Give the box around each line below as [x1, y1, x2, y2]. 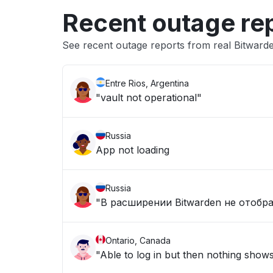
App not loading [96, 144, 169, 156]
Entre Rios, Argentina [105, 78, 189, 88]
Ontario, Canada [105, 235, 171, 246]
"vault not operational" [96, 91, 202, 104]
